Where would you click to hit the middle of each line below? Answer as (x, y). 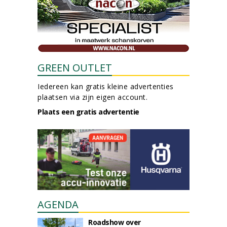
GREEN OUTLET (75, 68)
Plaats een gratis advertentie (88, 112)
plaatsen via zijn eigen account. (92, 97)
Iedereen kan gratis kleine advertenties (106, 86)
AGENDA (58, 204)
